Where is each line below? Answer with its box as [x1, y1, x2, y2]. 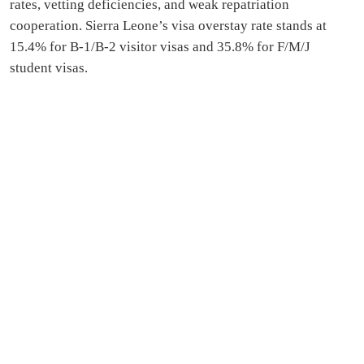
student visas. [10, 60, 88, 76]
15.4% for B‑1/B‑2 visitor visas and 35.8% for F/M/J [10, 39, 310, 55]
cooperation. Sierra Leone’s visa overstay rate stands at [10, 18, 327, 34]
